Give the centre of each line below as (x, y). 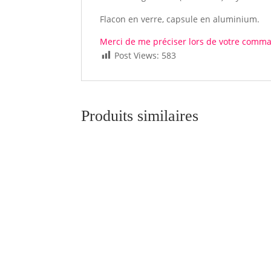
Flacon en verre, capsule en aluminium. (180, 19)
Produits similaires (140, 116)
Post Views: (137, 56)
